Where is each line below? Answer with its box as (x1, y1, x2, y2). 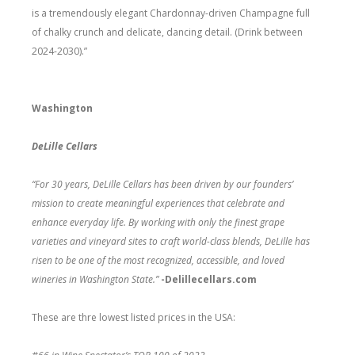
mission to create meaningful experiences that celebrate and (32, 196, 284, 210)
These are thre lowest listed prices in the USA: (32, 310, 235, 324)
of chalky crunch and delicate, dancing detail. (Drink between (32, 25, 303, 39)
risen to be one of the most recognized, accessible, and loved (32, 253, 284, 267)
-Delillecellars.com (161, 272, 257, 286)
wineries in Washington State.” (32, 272, 161, 286)
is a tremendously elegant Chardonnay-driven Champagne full (32, 6, 310, 20)
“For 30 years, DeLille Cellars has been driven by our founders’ (32, 177, 293, 191)
